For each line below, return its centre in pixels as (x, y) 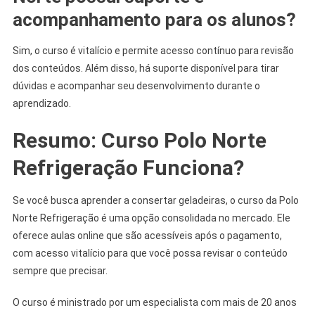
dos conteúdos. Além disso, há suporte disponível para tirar (146, 68)
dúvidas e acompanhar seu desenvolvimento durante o (136, 85)
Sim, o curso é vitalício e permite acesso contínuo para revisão (153, 50)
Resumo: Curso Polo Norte (139, 140)
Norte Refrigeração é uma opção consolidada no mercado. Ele (151, 218)
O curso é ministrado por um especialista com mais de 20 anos (154, 302)
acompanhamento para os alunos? (154, 19)
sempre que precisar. (60, 270)
